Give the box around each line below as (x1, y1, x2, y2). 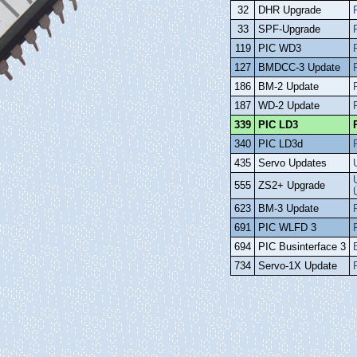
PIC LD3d (258, 138, 303, 151)
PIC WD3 (258, 42, 301, 55)
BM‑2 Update (258, 80, 319, 93)
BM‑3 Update (258, 202, 319, 215)
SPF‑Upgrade (258, 23, 320, 36)
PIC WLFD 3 (258, 222, 316, 234)
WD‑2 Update (258, 100, 320, 112)
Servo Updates (258, 157, 327, 170)
